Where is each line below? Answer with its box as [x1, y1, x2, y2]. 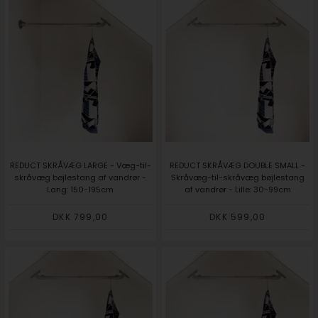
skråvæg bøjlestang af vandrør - [14, 172, 147, 184]
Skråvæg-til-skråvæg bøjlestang [170, 172, 305, 184]
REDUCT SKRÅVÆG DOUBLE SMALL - [170, 160, 306, 172]
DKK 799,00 [53, 211, 109, 224]
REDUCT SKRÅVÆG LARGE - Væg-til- [9, 160, 151, 172]
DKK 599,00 [209, 211, 266, 224]
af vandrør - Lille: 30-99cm [184, 184, 291, 196]
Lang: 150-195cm [47, 184, 114, 196]
